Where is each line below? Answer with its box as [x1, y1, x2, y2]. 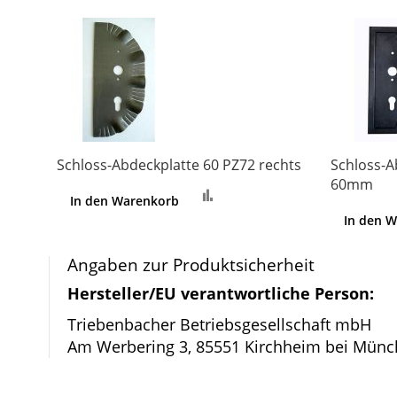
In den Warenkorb [70, 192, 180, 209]
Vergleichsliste [220, 205, 329, 226]
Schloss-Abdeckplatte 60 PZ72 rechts [57, 155, 302, 175]
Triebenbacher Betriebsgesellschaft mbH [66, 314, 371, 335]
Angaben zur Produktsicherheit [66, 253, 315, 276]
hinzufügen [220, 227, 304, 248]
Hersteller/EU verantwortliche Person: [66, 283, 374, 304]
